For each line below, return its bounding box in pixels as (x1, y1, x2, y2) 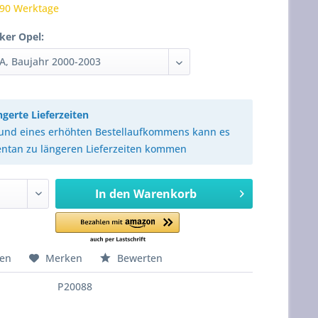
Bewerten (114, 251, 163, 265)
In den (94, 186, 131, 202)
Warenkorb (133, 186, 197, 202)
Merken (45, 251, 83, 265)
